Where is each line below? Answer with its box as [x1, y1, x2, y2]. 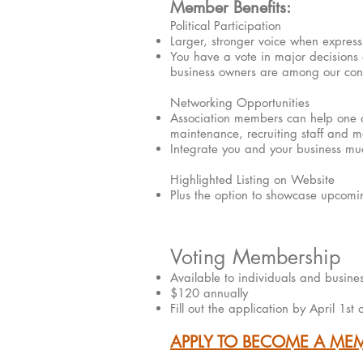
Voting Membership [170, 244, 340, 270]
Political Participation [170, 18, 281, 33]
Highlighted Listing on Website [170, 172, 335, 187]
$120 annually [170, 285, 248, 301]
